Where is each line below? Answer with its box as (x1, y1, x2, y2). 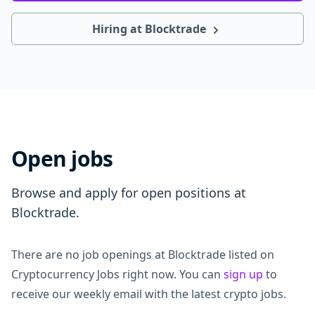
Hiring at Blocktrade (92, 21, 209, 37)
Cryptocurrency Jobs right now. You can (11, 266, 224, 282)
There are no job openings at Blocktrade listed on (11, 247, 274, 262)
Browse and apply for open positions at (11, 184, 246, 201)
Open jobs (11, 144, 113, 173)
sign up (224, 266, 263, 282)
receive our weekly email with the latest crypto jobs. (11, 286, 286, 302)
